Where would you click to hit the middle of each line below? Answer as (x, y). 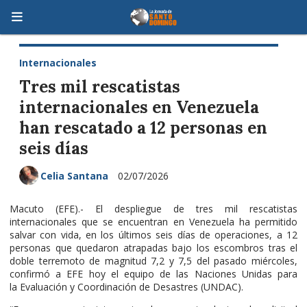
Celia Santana (74, 175)
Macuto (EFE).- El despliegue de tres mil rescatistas (153, 208)
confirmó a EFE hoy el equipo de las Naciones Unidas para (153, 273)
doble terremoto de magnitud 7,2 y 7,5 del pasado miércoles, (153, 260)
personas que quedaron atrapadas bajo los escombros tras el (153, 247)
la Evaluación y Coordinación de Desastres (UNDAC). (126, 286)
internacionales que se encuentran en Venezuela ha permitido (153, 221)
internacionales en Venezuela (139, 107)
